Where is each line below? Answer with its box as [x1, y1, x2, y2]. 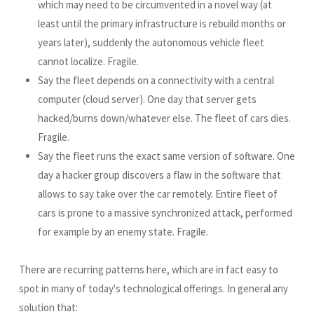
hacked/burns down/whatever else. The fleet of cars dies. [38, 111, 291, 125]
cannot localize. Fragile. [38, 55, 139, 69]
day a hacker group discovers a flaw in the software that [38, 168, 281, 182]
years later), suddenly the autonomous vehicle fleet [38, 36, 264, 50]
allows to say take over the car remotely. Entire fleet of [38, 187, 278, 201]
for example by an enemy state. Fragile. [38, 225, 208, 239]
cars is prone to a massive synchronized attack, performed [38, 206, 292, 220]
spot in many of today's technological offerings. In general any [19, 282, 288, 296]
